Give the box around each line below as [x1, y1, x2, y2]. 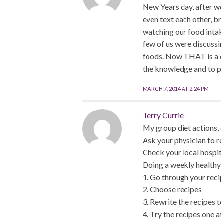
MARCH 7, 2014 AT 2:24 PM [142, 85, 209, 92]
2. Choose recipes [142, 184, 202, 194]
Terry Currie [142, 110, 184, 120]
